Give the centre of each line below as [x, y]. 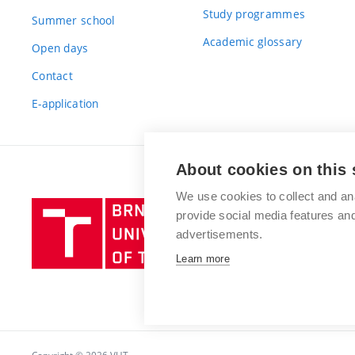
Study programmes [254, 13]
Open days [60, 48]
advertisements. [219, 234]
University [279, 227]
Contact [52, 75]
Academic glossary [252, 41]
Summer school [73, 20]
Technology [282, 267]
